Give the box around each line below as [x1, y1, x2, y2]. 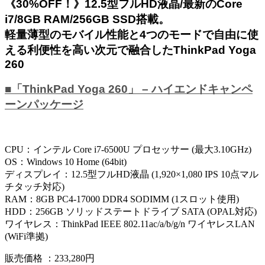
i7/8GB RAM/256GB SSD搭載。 [5, 12, 170, 25]
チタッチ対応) [5, 181, 64, 192]
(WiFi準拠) [5, 231, 48, 241]
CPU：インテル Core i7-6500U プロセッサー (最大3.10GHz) [5, 144, 251, 154]
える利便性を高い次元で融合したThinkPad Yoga [5, 43, 256, 56]
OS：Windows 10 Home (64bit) [5, 156, 127, 167]
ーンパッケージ [5, 98, 83, 111]
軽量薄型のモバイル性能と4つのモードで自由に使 [5, 28, 258, 41]
